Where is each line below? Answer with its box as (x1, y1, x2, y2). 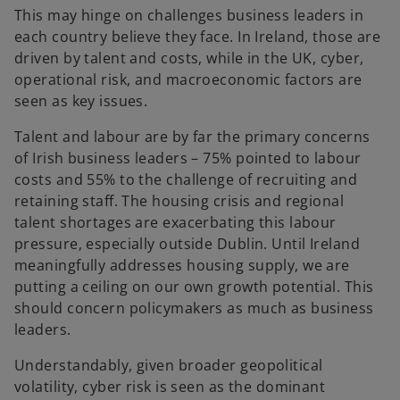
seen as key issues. (14, 91, 148, 112)
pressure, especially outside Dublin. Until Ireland (14, 234, 361, 254)
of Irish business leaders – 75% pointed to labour (14, 148, 362, 169)
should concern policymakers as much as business (14, 298, 374, 319)
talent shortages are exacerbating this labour (14, 212, 337, 233)
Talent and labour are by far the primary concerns (14, 127, 371, 147)
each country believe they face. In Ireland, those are (14, 27, 381, 47)
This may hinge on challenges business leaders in (14, 5, 364, 26)
